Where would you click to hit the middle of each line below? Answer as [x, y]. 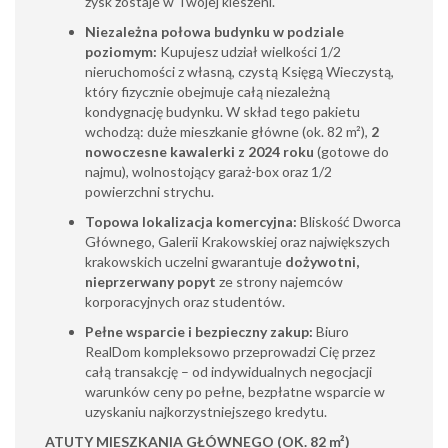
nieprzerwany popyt [150, 281]
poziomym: [121, 51]
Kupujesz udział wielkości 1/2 [249, 51]
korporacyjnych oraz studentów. [185, 301]
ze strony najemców [279, 281]
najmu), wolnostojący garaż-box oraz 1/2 [208, 171]
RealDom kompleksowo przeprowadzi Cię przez [230, 351]
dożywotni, [322, 261]
